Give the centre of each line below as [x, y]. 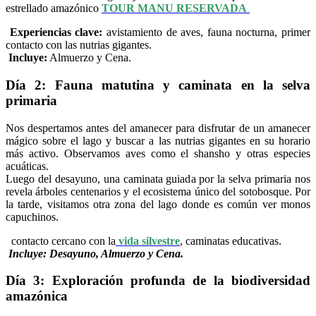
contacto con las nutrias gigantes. [79, 45]
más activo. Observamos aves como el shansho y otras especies [158, 153]
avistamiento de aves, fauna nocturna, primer [206, 32]
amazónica [37, 296]
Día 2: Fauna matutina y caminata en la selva [158, 85]
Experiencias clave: [54, 32]
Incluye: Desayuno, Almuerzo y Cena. [95, 253]
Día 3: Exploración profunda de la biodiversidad [158, 281]
